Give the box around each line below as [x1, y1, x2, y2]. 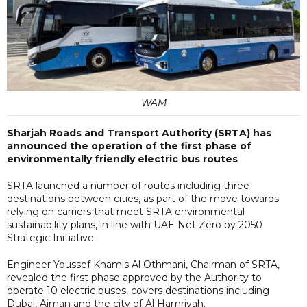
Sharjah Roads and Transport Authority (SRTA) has [7, 126, 271, 139]
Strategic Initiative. [7, 231, 96, 244]
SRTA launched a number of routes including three [7, 179, 249, 192]
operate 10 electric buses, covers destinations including [7, 284, 272, 297]
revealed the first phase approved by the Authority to [7, 271, 262, 284]
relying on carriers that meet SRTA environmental [7, 205, 245, 218]
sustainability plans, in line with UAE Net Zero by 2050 [7, 218, 262, 231]
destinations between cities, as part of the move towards [7, 192, 279, 205]
